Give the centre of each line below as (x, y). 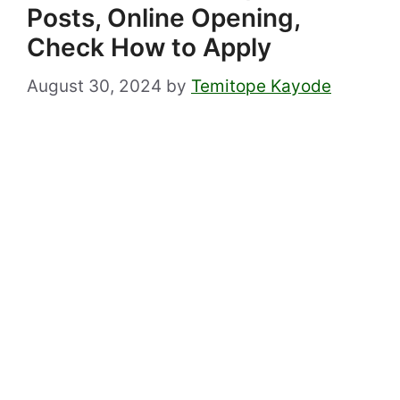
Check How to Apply (149, 48)
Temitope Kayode (261, 86)
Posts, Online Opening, (163, 18)
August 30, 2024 (94, 86)
